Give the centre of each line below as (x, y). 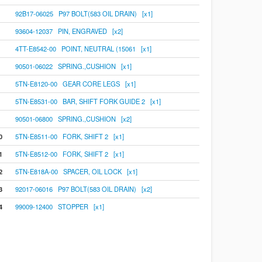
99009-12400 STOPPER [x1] (59, 206)
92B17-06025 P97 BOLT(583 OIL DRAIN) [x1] (84, 13)
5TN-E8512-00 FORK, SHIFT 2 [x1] (69, 154)
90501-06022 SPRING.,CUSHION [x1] (73, 66)
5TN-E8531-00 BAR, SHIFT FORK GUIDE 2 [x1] (88, 101)
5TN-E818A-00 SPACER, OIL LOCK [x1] (76, 171)
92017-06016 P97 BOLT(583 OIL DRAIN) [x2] (83, 189)
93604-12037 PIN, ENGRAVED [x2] (69, 31)
